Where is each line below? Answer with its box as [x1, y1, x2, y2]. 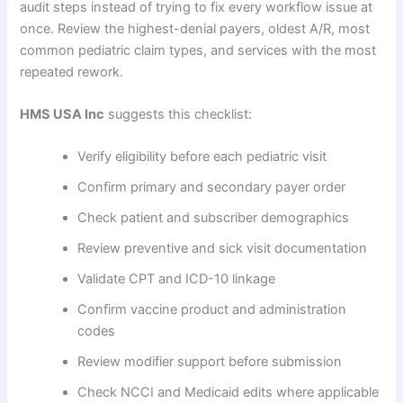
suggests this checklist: [104, 105, 253, 122]
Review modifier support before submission [77, 354, 343, 371]
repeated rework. [20, 63, 124, 80]
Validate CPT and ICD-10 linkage [77, 271, 276, 288]
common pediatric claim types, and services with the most [20, 41, 377, 58]
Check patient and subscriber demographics [77, 210, 350, 227]
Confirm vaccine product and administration [77, 301, 347, 318]
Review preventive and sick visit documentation [77, 240, 368, 257]
